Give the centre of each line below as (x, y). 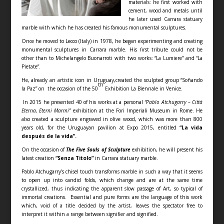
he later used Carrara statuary (165, 19)
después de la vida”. (49, 136)
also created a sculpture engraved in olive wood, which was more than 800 (112, 119)
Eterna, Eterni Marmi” (46, 111)
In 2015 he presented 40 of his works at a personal (83, 102)
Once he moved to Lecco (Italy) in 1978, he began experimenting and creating (112, 41)
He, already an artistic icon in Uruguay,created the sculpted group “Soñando (112, 80)
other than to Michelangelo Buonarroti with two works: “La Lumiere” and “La (112, 58)
